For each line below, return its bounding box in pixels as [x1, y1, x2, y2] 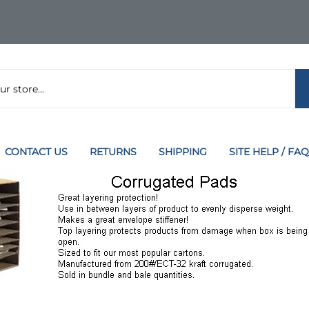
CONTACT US [5, 145, 68, 158]
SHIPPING [159, 145, 207, 158]
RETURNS [90, 145, 137, 158]
